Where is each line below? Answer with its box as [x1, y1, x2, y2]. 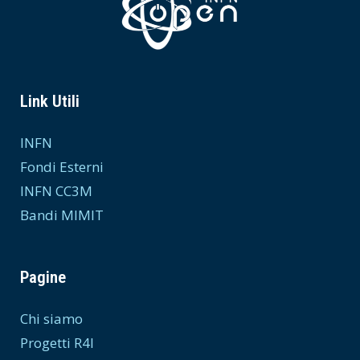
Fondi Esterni [20, 157, 104, 176]
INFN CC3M [20, 181, 92, 200]
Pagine [20, 267, 66, 287]
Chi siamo [20, 309, 83, 328]
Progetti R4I [20, 333, 94, 352]
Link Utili [20, 91, 80, 111]
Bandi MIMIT [20, 205, 104, 224]
